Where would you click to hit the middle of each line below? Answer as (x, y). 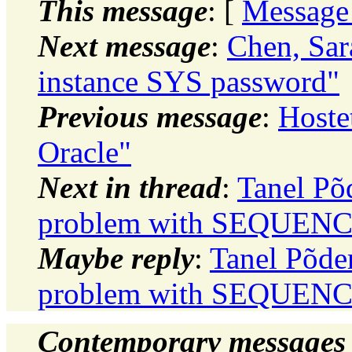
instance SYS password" (189, 81)
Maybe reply (116, 258)
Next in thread (130, 187)
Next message (124, 46)
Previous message (150, 116)
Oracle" (84, 152)
